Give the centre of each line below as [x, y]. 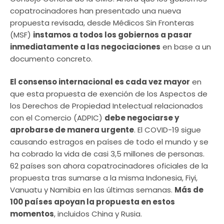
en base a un [186, 46]
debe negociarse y [142, 118]
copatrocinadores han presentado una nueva [95, 10]
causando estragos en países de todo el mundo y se [109, 142]
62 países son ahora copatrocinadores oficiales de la [109, 166]
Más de [189, 190]
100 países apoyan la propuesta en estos [92, 202]
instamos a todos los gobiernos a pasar [112, 34]
